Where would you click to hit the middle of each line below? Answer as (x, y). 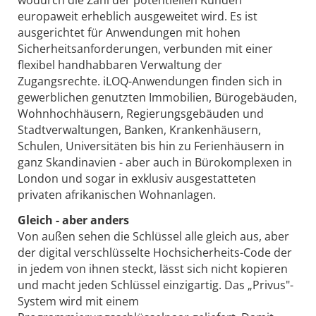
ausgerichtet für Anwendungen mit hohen (129, 33)
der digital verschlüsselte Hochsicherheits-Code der (155, 252)
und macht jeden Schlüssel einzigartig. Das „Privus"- (156, 285)
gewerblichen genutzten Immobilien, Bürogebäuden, (157, 98)
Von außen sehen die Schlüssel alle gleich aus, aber (153, 236)
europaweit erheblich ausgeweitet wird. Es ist (138, 17)
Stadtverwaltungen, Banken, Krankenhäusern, (139, 130)
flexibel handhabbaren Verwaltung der (120, 65)
